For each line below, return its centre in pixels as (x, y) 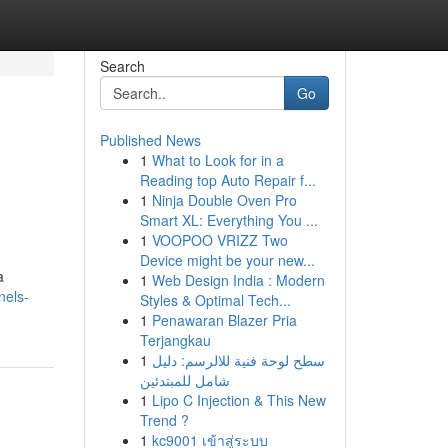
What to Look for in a (217, 160)
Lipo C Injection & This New (238, 400)
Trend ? (164, 420)
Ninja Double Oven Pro (224, 200)
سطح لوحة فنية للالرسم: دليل (238, 360)
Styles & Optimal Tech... (215, 300)
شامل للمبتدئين (184, 380)
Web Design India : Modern (238, 280)
